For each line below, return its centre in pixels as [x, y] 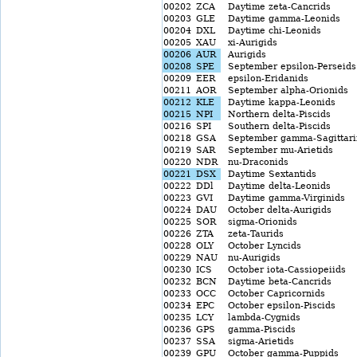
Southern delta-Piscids [276, 126]
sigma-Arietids [258, 341]
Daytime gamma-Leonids [281, 19]
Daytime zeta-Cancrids [276, 7]
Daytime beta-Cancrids [277, 282]
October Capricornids [273, 294]
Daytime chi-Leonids [271, 31]
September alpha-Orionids [285, 90]
